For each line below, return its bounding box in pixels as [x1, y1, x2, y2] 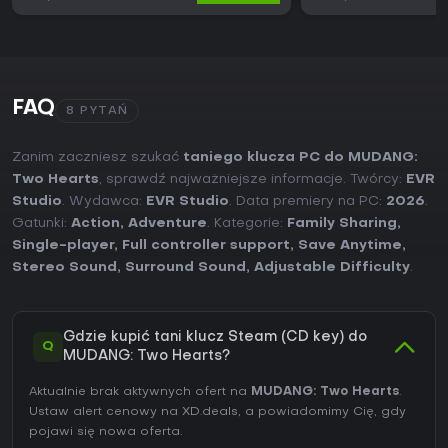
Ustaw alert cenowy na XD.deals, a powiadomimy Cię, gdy [29, 406, 406, 419]
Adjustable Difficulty [254, 261, 410, 275]
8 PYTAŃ [66, 105, 128, 118]
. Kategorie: [207, 217, 287, 231]
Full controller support [122, 239, 290, 253]
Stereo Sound [12, 261, 117, 275]
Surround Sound [125, 261, 246, 275]
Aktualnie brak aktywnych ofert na [29, 386, 251, 399]
